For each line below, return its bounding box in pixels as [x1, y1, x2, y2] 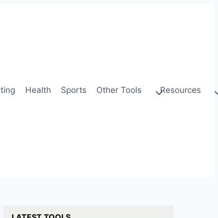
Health [25, 85, 51, 95]
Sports [61, 85, 87, 95]
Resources [160, 85, 201, 95]
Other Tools [96, 85, 142, 95]
